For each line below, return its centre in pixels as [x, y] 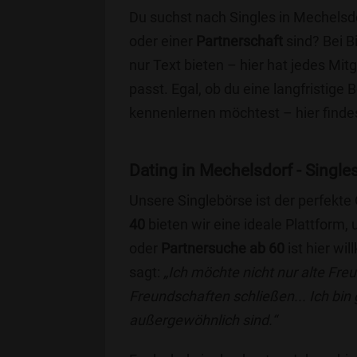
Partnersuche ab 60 [223, 248]
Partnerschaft [239, 41]
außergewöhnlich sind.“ [203, 320]
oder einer [163, 41]
